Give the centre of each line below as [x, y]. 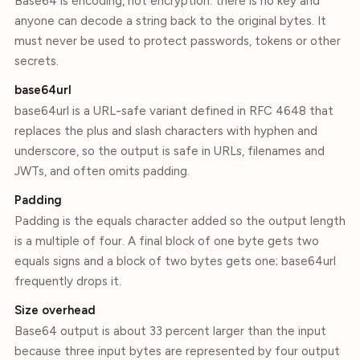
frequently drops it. [68, 281]
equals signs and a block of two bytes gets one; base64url [175, 261]
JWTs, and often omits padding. [102, 171]
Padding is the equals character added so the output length [180, 221]
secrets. [37, 61]
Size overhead [55, 310]
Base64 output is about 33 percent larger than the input [170, 331]
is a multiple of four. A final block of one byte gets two [167, 241]
